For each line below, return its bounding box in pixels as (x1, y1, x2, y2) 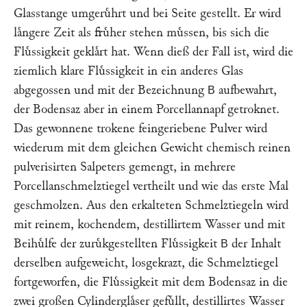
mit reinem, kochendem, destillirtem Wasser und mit (14, 218, 285, 231)
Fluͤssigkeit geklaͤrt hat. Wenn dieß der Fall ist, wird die (14, 45, 293, 58)
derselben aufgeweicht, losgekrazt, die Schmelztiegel (14, 256, 278, 269)
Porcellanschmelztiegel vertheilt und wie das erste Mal (14, 180, 288, 193)
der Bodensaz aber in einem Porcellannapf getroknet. (14, 103, 280, 116)
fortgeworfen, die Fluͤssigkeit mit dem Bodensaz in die (14, 275, 288, 288)
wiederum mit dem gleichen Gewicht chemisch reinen (14, 141, 291, 154)
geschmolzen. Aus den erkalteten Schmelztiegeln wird (14, 199, 288, 212)
